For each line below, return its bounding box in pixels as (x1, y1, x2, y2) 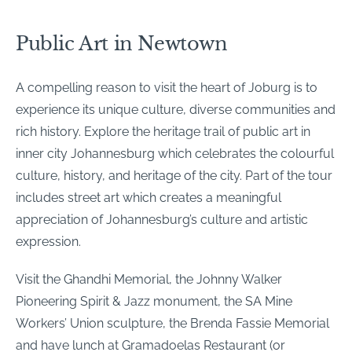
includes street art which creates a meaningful (16, 190, 281, 206)
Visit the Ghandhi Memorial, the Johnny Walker (16, 271, 282, 287)
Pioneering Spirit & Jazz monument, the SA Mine (16, 293, 292, 309)
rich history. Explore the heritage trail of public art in (16, 124, 310, 140)
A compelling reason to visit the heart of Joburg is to (16, 80, 317, 96)
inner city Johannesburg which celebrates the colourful (16, 146, 334, 162)
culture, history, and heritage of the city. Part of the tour (16, 168, 332, 184)
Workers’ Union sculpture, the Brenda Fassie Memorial (16, 315, 329, 331)
